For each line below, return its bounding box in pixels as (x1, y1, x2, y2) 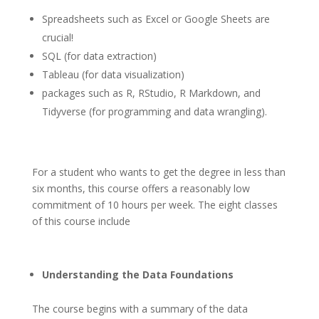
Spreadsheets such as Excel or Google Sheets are (41, 12, 270, 26)
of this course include (31, 214, 130, 229)
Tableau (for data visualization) (41, 68, 184, 82)
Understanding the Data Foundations (41, 268, 234, 282)
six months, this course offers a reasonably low (31, 182, 250, 196)
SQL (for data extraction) (41, 49, 157, 63)
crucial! (41, 31, 73, 45)
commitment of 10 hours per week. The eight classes (31, 198, 278, 212)
